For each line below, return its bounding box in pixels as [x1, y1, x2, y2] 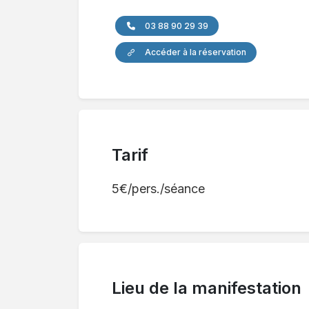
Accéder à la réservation [143, 46, 246, 57]
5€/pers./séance [112, 181, 205, 196]
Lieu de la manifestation [112, 277, 301, 298]
